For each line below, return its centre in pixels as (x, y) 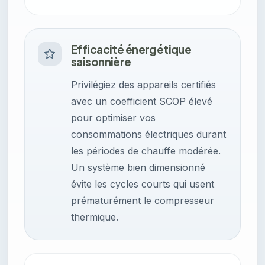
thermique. (95, 217)
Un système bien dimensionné (138, 168)
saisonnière (101, 62)
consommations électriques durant (148, 135)
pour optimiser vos (113, 118)
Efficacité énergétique (131, 49)
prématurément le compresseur (143, 201)
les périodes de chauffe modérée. (146, 151)
